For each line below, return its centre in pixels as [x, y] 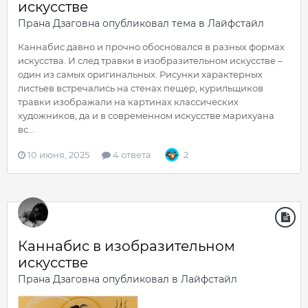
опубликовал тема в [154, 23]
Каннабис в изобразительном [126, 246]
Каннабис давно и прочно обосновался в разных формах [151, 47]
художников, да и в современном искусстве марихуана [146, 115]
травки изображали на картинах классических [128, 102]
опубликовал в [140, 279]
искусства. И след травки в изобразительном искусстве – [150, 60]
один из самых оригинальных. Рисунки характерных [140, 74]
